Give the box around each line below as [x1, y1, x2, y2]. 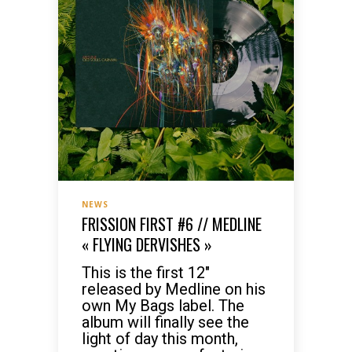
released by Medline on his [82, 280, 266, 299]
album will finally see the [82, 313, 249, 332]
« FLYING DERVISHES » [82, 233, 212, 256]
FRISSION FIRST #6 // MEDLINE [82, 212, 262, 236]
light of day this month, [82, 329, 238, 348]
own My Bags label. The [82, 296, 244, 315]
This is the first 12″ [82, 263, 210, 282]
